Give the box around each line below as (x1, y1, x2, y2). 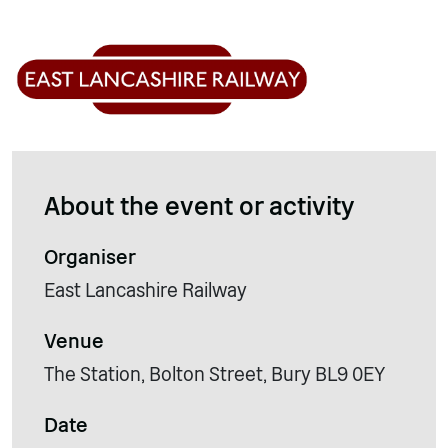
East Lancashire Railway (44, 278, 247, 302)
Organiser (44, 244, 136, 269)
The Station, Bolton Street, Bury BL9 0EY (44, 362, 386, 386)
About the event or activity (44, 190, 354, 221)
